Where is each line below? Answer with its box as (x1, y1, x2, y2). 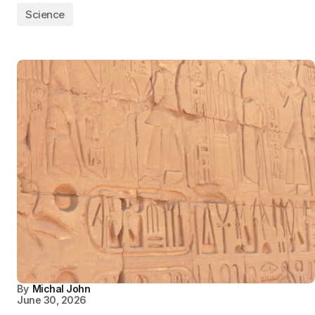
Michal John (32, 283, 91, 295)
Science (25, 8, 65, 21)
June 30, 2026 (17, 294, 86, 306)
